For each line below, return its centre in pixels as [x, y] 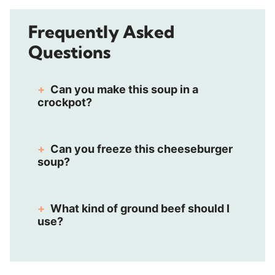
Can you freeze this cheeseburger [141, 149]
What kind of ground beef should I [140, 208]
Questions [69, 52]
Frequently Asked [101, 31]
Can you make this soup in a [124, 89]
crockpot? [65, 102]
